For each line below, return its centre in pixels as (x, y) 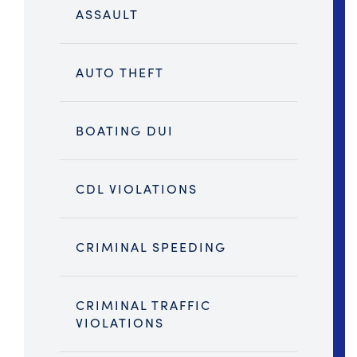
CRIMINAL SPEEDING (151, 247)
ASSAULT (107, 14)
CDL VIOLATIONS (137, 189)
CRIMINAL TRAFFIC (143, 305)
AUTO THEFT (120, 73)
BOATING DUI (125, 131)
